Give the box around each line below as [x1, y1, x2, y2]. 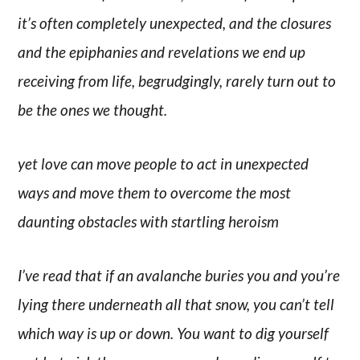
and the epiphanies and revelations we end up [18, 43, 306, 62]
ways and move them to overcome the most [18, 183, 292, 202]
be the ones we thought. [18, 100, 168, 120]
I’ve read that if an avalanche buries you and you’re [18, 265, 341, 284]
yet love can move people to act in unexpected [18, 154, 309, 174]
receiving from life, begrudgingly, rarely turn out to [18, 72, 337, 91]
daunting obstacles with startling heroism [18, 212, 280, 231]
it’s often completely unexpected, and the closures [18, 14, 332, 33]
